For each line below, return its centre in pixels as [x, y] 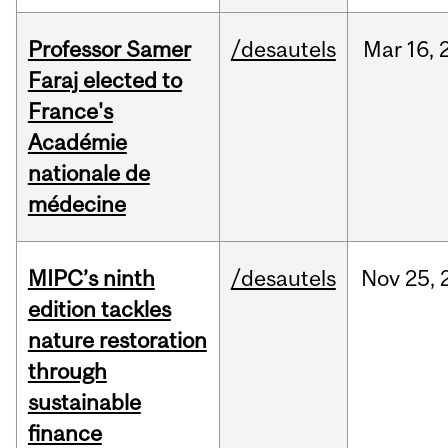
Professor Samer [109, 49]
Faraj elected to [104, 80]
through [67, 371]
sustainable [84, 402]
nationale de [88, 173]
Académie [77, 142]
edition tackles [99, 309]
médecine [76, 204]
